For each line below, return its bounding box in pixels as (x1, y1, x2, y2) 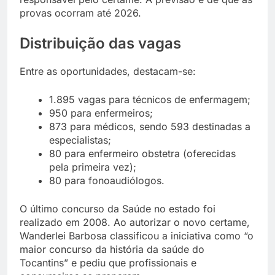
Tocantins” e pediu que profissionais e (20, 257, 196, 269)
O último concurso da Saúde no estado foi (20, 203, 215, 215)
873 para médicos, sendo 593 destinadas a (49, 120, 250, 133)
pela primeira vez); (49, 161, 136, 174)
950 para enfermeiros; (49, 107, 153, 120)
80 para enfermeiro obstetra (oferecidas (49, 147, 236, 160)
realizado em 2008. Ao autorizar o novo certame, (20, 216, 250, 229)
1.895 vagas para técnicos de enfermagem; (49, 93, 250, 106)
